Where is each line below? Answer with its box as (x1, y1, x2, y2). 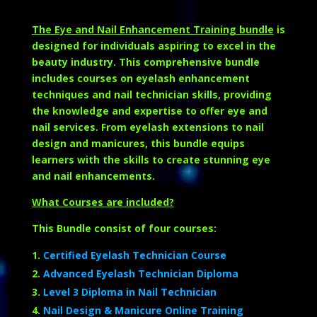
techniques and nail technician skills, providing (31, 88, 272, 102)
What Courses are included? (31, 195, 174, 209)
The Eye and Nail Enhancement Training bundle (31, 23, 274, 37)
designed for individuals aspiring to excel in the (31, 39, 276, 53)
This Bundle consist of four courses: (31, 221, 217, 236)
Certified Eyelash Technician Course (42, 248, 226, 263)
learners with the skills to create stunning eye (31, 153, 270, 167)
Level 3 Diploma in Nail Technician (42, 285, 217, 299)
